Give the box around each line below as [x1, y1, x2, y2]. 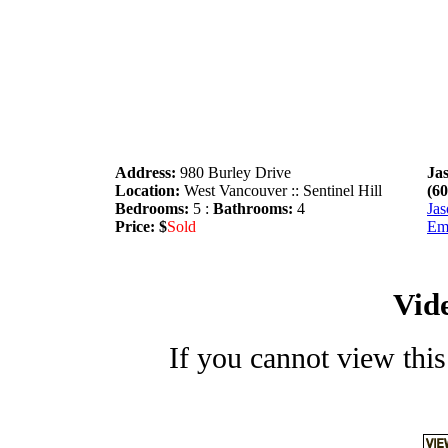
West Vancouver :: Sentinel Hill [184, 182, 382, 199]
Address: [115, 164, 180, 181]
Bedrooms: [115, 200, 193, 217]
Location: [115, 182, 184, 199]
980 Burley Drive [180, 164, 291, 181]
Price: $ [115, 218, 167, 235]
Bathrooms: [213, 200, 297, 217]
